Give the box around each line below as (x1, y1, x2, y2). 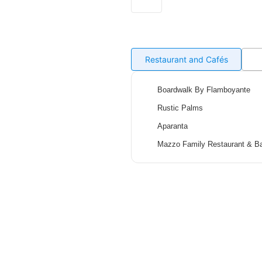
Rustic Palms (157, 103, 203, 112)
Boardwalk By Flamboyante (157, 85, 250, 94)
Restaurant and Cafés (144, 54, 228, 64)
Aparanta (157, 121, 188, 130)
